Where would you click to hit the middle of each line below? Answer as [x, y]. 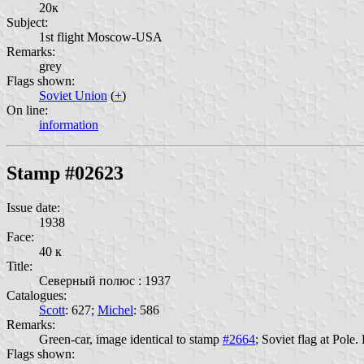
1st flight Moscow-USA [101, 37]
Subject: [27, 22]
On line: [27, 110]
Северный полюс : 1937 [105, 281]
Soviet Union [73, 95]
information [69, 124]
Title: [19, 266]
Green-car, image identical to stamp [131, 340]
